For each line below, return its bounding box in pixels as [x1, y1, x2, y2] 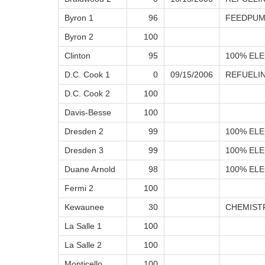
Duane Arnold [64, 164, 115, 174]
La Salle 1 [64, 221, 102, 231]
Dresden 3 [64, 146, 104, 156]
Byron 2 [64, 32, 93, 42]
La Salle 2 [64, 240, 102, 250]
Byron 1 [64, 13, 93, 23]
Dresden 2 [64, 127, 104, 137]
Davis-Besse [64, 108, 111, 118]
